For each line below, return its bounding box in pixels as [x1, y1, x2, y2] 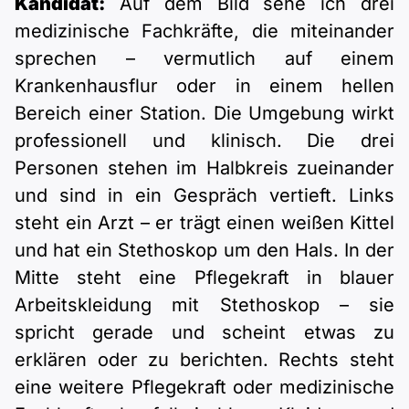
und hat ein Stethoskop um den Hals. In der [15, 239, 394, 262]
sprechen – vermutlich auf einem [15, 47, 394, 70]
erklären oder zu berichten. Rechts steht [15, 349, 394, 372]
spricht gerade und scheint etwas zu [15, 321, 394, 344]
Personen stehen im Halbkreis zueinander [15, 157, 394, 180]
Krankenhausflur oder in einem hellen [15, 75, 394, 98]
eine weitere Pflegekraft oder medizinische [15, 376, 394, 399]
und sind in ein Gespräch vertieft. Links [15, 184, 394, 207]
